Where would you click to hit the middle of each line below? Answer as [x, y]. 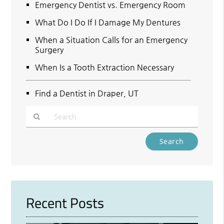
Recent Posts [65, 202]
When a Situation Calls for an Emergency [111, 39]
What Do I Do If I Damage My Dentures [108, 22]
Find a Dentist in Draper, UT [87, 93]
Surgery [49, 49]
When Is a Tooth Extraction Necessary [105, 67]
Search [37, 158]
